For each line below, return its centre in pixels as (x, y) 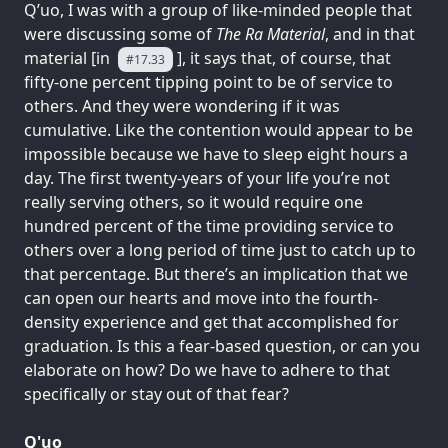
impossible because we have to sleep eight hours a (216, 153)
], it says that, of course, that (284, 57)
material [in (69, 57)
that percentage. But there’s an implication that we (216, 273)
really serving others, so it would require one (193, 201)
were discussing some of (120, 33)
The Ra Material (270, 33)
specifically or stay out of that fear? (156, 393)
